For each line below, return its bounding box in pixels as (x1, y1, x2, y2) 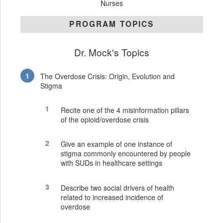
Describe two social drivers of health (60, 183, 174, 193)
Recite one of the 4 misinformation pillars (60, 105, 189, 115)
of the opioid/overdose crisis (60, 114, 149, 124)
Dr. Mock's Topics (74, 45, 149, 59)
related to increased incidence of (60, 192, 163, 203)
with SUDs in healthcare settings (60, 158, 162, 168)
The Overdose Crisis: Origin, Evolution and (40, 71, 175, 82)
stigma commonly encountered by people (60, 148, 191, 159)
